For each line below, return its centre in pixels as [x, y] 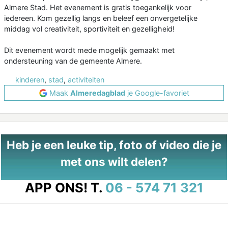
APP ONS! [56, 188]
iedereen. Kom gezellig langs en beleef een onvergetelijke [101, 18]
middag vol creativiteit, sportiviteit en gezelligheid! [89, 29]
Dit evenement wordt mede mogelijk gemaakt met [89, 50]
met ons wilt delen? [114, 162]
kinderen [30, 80]
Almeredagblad [97, 93]
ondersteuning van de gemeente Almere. [73, 61]
